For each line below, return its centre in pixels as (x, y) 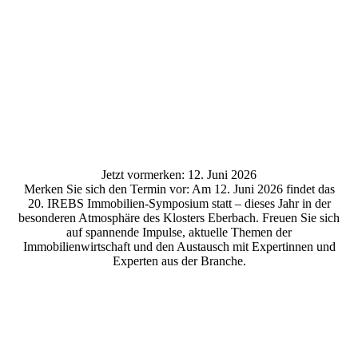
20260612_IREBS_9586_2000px (103, 41)
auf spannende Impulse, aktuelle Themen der (179, 232)
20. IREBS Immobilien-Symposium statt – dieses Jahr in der (179, 203)
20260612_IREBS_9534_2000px (103, 12)
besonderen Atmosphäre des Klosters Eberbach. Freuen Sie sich (179, 218)
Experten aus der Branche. (179, 261)
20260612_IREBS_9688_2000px (103, 70)
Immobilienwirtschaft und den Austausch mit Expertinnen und (179, 247)
